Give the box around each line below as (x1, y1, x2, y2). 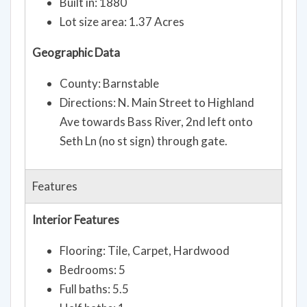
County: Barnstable (60, 75, 159, 90)
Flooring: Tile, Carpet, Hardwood (60, 243, 230, 258)
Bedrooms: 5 (60, 262, 125, 277)
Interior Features (32, 212, 119, 227)
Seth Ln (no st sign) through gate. (60, 133, 228, 148)
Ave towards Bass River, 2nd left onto (60, 114, 253, 129)
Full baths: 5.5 (60, 281, 129, 296)
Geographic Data (32, 45, 120, 60)
